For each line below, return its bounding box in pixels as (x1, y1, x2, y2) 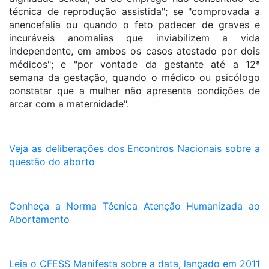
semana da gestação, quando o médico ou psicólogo (9, 71, 260, 83)
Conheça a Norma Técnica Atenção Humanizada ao (9, 200, 260, 212)
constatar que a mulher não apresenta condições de (9, 85, 260, 97)
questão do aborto (9, 156, 95, 168)
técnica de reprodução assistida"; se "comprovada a (9, 5, 260, 17)
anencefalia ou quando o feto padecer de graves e (9, 19, 260, 31)
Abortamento (9, 213, 70, 225)
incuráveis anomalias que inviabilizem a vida (9, 32, 260, 44)
